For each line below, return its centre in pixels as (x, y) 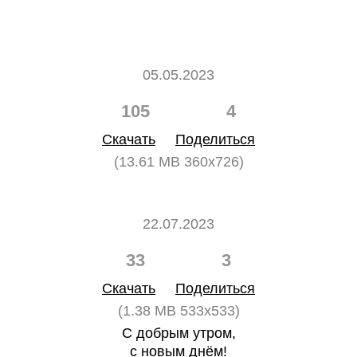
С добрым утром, (178, 333)
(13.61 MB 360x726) (178, 162)
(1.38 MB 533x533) (178, 311)
